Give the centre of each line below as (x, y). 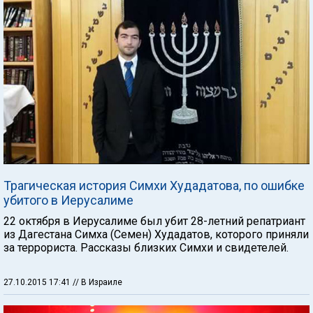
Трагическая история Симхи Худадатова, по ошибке (154, 185)
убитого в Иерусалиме (68, 200)
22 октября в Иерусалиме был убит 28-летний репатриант (154, 221)
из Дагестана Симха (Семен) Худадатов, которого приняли (156, 234)
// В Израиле (97, 282)
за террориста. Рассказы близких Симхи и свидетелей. (146, 247)
